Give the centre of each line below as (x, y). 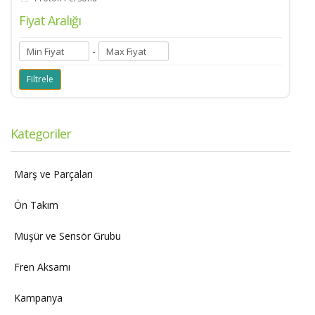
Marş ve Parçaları (53, 174)
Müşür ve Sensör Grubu (67, 236)
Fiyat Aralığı (50, 20)
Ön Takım (36, 205)
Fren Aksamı (42, 267)
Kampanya (38, 298)
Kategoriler (41, 134)
